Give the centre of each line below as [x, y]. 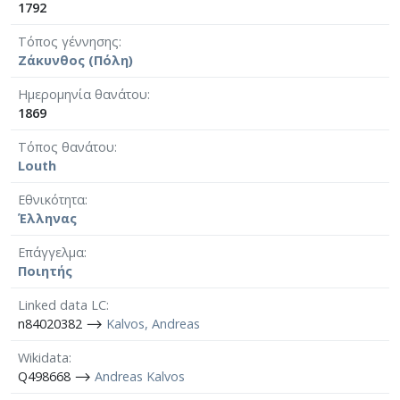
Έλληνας [47, 218]
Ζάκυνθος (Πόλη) [75, 60]
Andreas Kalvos [140, 376]
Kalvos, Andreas [153, 323]
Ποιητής [45, 271]
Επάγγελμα [51, 252]
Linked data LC [62, 304]
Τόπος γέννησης [68, 41]
